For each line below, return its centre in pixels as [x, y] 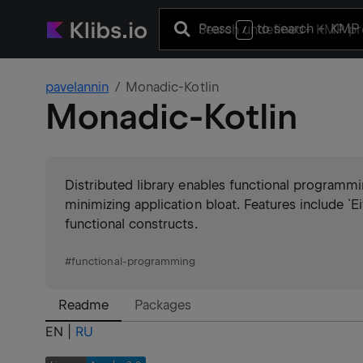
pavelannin [77, 87]
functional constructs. [131, 224]
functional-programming [134, 261]
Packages [163, 305]
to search [286, 28]
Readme [84, 305]
